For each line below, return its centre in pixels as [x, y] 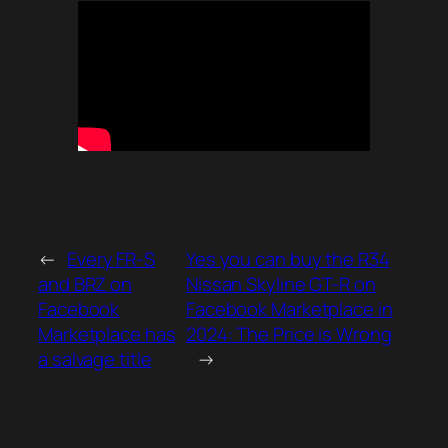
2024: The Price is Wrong [288, 333]
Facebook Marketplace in [289, 308]
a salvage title [95, 358]
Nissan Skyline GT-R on [280, 283]
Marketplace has [107, 333]
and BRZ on [85, 283]
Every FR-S [110, 258]
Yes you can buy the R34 [287, 258]
